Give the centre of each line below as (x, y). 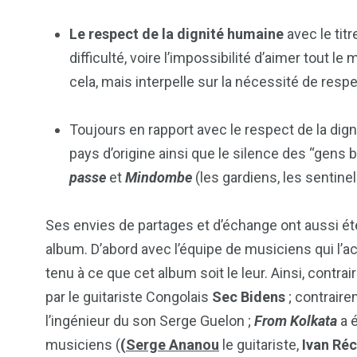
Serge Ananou (173, 345)
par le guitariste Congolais (129, 297)
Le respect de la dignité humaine (177, 34)
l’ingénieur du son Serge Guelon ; (150, 321)
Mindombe (159, 178)
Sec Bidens (249, 297)
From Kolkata (296, 321)
